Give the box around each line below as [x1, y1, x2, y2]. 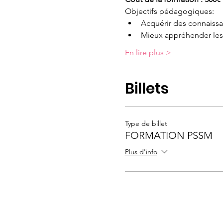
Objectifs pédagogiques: [124, 6, 214, 16]
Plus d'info [124, 147, 157, 157]
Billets [124, 78, 169, 99]
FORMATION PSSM [124, 129, 213, 141]
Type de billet [124, 119, 167, 128]
